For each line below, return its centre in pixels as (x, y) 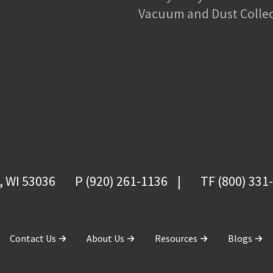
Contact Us (34, 238)
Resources (177, 238)
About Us (106, 238)
